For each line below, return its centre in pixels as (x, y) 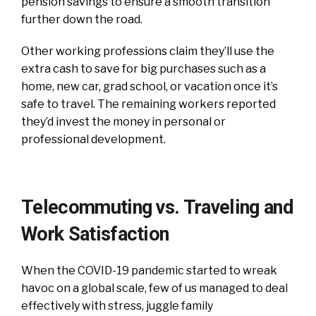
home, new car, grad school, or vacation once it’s (150, 86)
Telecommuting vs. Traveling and (157, 207)
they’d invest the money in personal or (123, 121)
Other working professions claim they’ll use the (148, 51)
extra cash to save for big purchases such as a (144, 68)
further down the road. (82, 19)
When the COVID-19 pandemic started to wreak (149, 270)
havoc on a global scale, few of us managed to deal (154, 288)
